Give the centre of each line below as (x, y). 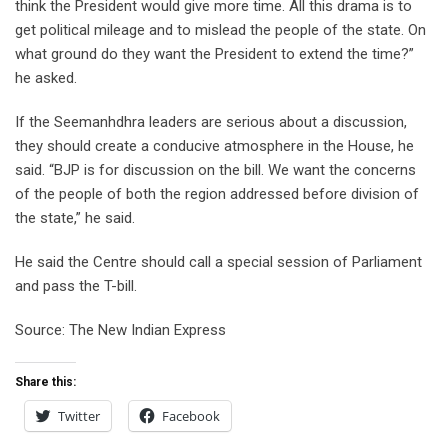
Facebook (191, 415)
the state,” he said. (75, 217)
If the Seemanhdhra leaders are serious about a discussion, (211, 121)
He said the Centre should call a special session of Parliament (218, 261)
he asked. (46, 77)
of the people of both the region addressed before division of (217, 193)
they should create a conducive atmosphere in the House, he (214, 145)
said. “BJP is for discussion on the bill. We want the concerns (215, 169)
